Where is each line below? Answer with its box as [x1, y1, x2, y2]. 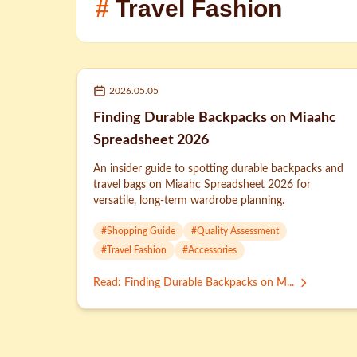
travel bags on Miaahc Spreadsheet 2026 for [93, 179, 311, 190]
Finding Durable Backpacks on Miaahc [93, 111, 336, 125]
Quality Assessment [197, 226, 279, 236]
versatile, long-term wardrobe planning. [93, 195, 284, 206]
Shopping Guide [107, 226, 175, 236]
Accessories [188, 245, 237, 255]
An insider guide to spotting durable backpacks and [93, 163, 343, 175]
